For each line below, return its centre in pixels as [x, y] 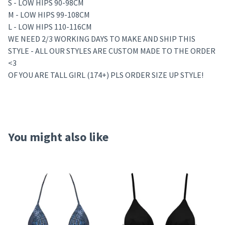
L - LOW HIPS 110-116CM [50, 26]
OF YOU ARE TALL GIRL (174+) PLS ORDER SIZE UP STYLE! [106, 75]
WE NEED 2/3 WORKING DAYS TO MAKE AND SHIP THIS [102, 38]
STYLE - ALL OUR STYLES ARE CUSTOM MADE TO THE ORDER [112, 50]
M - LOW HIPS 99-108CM [49, 14]
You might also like [58, 137]
